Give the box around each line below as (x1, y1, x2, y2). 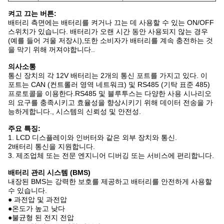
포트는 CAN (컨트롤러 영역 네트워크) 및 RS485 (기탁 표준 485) (8, 80, 210, 88)
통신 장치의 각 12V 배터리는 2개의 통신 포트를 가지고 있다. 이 (8, 71, 207, 79)
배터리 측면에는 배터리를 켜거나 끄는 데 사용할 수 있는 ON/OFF (8, 18, 214, 26)
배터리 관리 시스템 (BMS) (8, 168, 90, 176)
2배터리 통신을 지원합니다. (8, 142, 95, 150)
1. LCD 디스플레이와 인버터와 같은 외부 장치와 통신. (8, 133, 177, 141)
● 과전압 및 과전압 (8, 195, 67, 203)
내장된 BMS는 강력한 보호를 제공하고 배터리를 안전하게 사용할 (8, 177, 212, 185)
